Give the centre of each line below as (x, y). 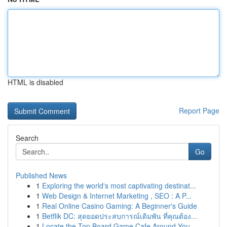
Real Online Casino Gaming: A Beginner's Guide (120, 206)
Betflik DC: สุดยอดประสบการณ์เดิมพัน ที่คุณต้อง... (120, 216)
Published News (41, 175)
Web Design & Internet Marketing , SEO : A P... (117, 196)
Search (27, 138)
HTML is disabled (35, 82)
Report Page (199, 110)
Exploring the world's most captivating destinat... (119, 185)
